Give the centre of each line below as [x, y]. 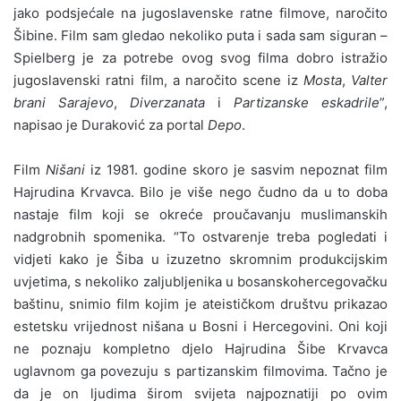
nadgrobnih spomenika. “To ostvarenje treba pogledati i [200, 236]
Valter [369, 80]
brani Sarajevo [64, 102]
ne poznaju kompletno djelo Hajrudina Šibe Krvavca [200, 348]
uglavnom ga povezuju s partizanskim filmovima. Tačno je [200, 371]
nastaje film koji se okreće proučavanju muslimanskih [200, 214]
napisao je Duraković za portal [111, 124]
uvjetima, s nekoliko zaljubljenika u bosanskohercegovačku [200, 281]
